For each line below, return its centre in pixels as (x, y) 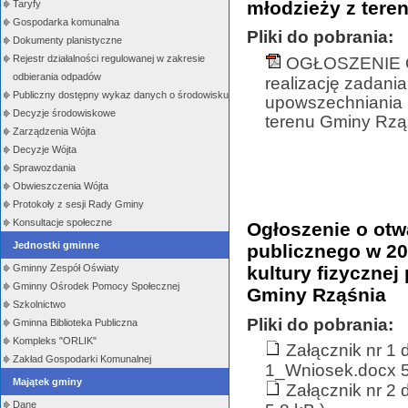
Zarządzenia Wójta (54, 131)
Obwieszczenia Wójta (61, 186)
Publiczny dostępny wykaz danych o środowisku (121, 95)
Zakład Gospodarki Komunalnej (82, 359)
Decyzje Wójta (45, 149)
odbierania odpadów (57, 76)
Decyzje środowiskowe (64, 113)
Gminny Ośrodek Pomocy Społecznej (96, 286)
